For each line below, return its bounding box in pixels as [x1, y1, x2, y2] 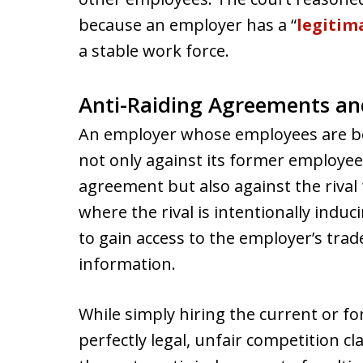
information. [79, 253, 176, 275]
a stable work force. [79, 40, 229, 62]
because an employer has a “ [79, 14, 297, 36]
